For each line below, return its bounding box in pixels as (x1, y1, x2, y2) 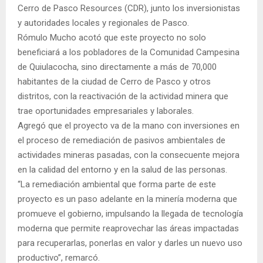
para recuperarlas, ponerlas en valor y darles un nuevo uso (18, 237, 242, 248)
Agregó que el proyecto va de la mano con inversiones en (18, 120, 240, 131)
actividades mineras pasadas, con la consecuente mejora (18, 149, 240, 160)
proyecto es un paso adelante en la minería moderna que (18, 193, 237, 204)
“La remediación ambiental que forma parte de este (18, 178, 216, 190)
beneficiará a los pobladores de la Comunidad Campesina (18, 46, 240, 58)
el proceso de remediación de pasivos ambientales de (18, 134, 225, 146)
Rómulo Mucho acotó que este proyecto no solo (18, 32, 206, 43)
